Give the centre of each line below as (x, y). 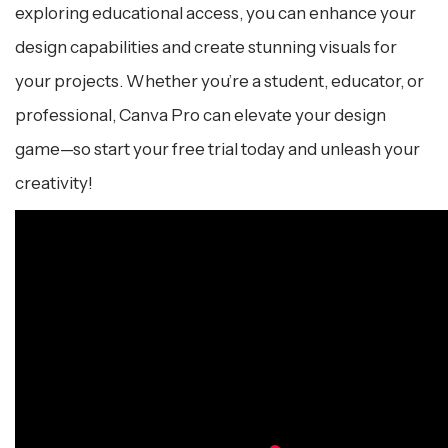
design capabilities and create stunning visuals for (206, 46)
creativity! (54, 182)
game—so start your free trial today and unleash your (217, 148)
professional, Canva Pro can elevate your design (200, 114)
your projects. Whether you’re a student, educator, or (219, 80)
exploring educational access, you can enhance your (215, 12)
